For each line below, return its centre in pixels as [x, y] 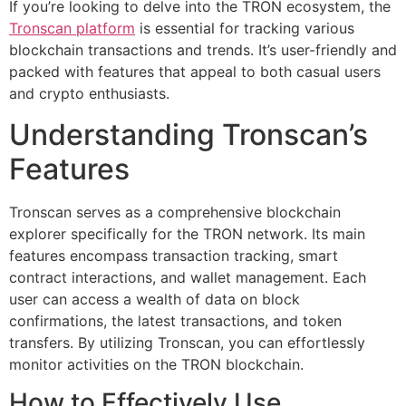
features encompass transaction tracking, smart [174, 255]
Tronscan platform [72, 29]
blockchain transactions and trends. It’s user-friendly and [203, 50]
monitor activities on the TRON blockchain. [156, 364]
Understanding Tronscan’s [188, 134]
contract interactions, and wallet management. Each [188, 277]
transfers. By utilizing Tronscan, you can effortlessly [187, 342]
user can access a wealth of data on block [155, 299]
